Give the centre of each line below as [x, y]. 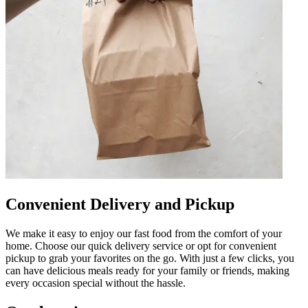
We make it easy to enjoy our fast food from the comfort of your [144, 233]
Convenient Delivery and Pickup [120, 204]
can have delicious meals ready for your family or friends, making [147, 270]
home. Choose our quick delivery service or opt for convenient [141, 245]
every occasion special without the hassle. [96, 283]
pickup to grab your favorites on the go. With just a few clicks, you [150, 258]
